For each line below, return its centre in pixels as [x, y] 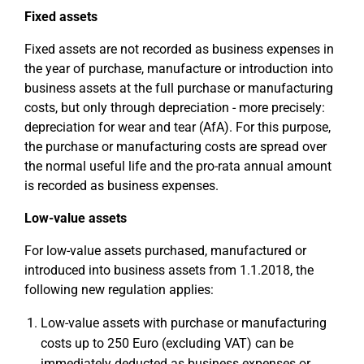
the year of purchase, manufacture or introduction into [179, 69]
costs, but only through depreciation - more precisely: [175, 108]
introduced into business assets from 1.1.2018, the [169, 270]
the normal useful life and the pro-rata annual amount [178, 166]
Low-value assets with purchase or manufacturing [184, 323]
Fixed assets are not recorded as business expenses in [179, 49]
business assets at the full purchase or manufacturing [179, 88]
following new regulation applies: [119, 290]
